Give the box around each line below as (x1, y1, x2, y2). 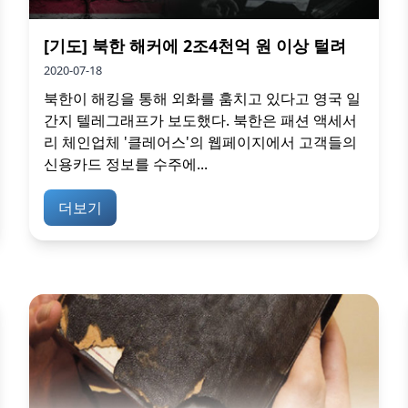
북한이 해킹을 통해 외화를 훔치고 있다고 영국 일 (44, 87, 361, 108)
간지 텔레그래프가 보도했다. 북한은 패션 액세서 (44, 109, 357, 130)
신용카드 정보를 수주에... (44, 153, 208, 174)
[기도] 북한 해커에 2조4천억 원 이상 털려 (44, 34, 346, 56)
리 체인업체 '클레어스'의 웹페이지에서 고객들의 (44, 131, 357, 152)
